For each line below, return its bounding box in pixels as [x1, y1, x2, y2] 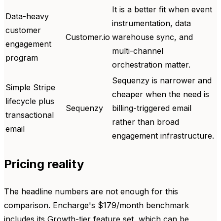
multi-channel [112, 46, 163, 56]
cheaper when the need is [112, 89, 209, 100]
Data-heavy [5, 11, 49, 22]
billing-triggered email [112, 103, 191, 113]
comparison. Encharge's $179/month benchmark [4, 200, 189, 210]
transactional [5, 110, 54, 120]
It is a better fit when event [112, 4, 212, 15]
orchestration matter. [112, 60, 190, 70]
